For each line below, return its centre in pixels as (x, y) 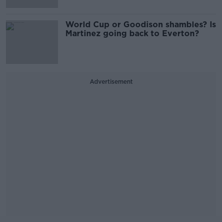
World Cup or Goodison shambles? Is (141, 24)
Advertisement (111, 81)
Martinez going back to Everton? (132, 33)
